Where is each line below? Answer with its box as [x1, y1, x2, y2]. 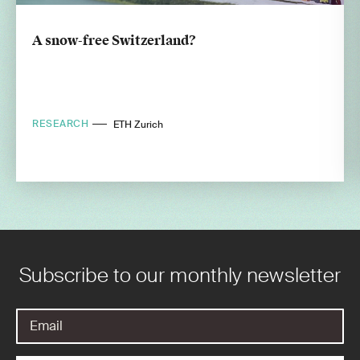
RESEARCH [32, 117, 93, 130]
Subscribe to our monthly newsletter [18, 261, 342, 288]
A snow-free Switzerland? [32, 32, 197, 50]
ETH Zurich [113, 117, 164, 131]
